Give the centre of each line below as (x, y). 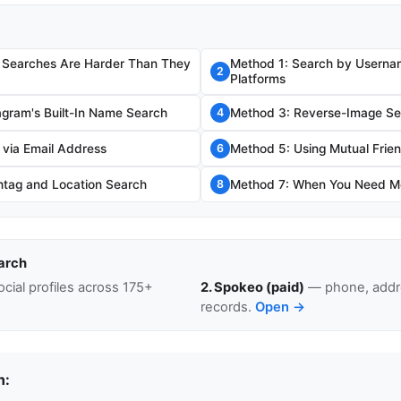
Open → (280, 307)
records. (228, 307)
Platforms (258, 79)
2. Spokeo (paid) (252, 288)
